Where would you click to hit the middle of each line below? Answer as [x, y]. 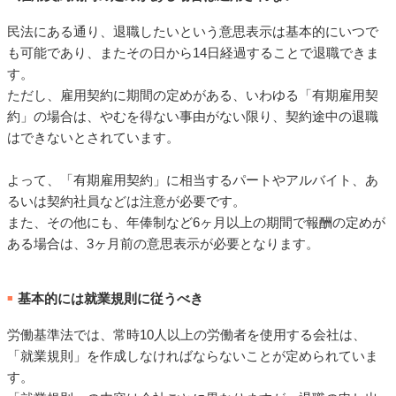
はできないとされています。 [93, 137]
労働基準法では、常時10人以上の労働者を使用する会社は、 [187, 335]
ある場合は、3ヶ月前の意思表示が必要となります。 [163, 243]
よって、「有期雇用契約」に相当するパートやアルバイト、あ [193, 179]
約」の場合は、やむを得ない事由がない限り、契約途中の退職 [193, 116]
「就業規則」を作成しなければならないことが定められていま [193, 356]
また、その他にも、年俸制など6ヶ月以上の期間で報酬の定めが [196, 222]
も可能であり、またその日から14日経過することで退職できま [193, 52]
